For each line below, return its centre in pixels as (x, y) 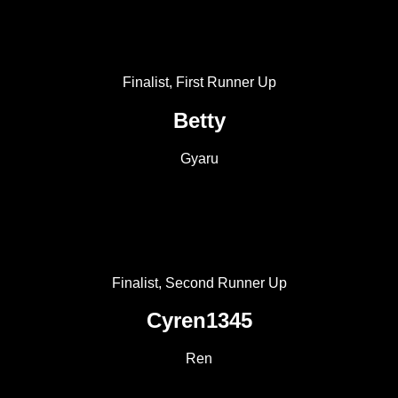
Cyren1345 (199, 321)
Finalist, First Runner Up (199, 82)
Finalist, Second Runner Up (199, 283)
